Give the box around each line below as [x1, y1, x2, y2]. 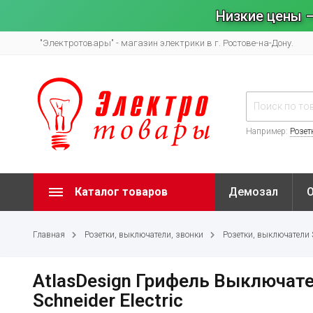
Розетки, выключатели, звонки [85, 230, 203, 240]
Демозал [228, 185, 278, 199]
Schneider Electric [33, 290, 183, 312]
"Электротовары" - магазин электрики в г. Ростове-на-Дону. [40, 38, 293, 48]
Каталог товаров [75, 185, 168, 199]
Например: [246, 126, 290, 136]
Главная [33, 230, 65, 240]
